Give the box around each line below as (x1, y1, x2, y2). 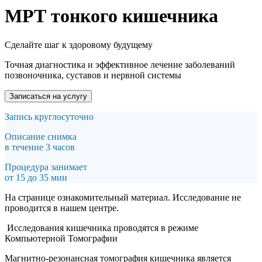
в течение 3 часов (5, 142, 75, 152)
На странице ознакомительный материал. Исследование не (5, 192, 241, 202)
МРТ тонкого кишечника (5, 5, 218, 27)
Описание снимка (5, 131, 77, 142)
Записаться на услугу (9, 91, 87, 101)
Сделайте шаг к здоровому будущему (5, 39, 153, 50)
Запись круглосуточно (5, 111, 94, 122)
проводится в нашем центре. (5, 202, 119, 213)
